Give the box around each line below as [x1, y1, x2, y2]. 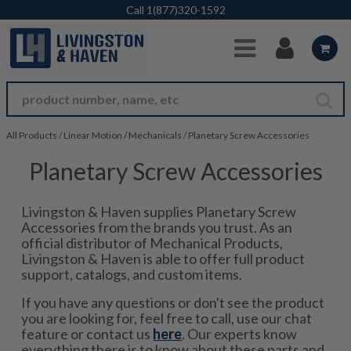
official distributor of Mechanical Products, [21, 234, 284, 251]
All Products [6, 129, 57, 141]
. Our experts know [182, 325, 298, 342]
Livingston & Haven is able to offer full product [21, 250, 306, 267]
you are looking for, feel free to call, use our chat [21, 309, 313, 327]
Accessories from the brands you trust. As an [21, 219, 293, 236]
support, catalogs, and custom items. [21, 266, 243, 283]
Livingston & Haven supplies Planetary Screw [21, 203, 297, 220]
